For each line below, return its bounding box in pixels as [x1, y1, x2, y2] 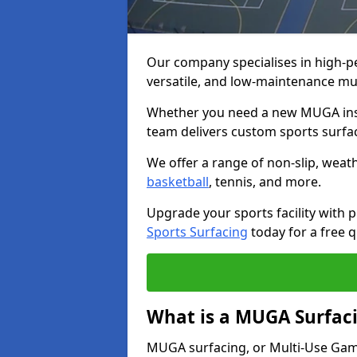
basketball [147, 173, 209, 190]
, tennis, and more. [209, 173, 321, 190]
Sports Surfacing [147, 223, 248, 241]
